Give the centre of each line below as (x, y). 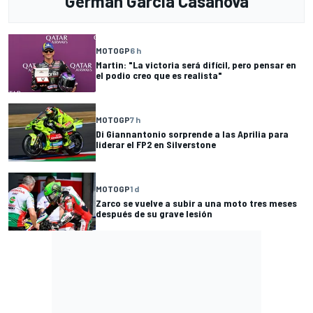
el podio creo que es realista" (159, 75)
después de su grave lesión (154, 214)
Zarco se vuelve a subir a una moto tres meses (196, 203)
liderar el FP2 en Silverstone (156, 145)
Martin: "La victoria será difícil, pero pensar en (196, 65)
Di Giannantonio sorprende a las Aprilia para (192, 134)
